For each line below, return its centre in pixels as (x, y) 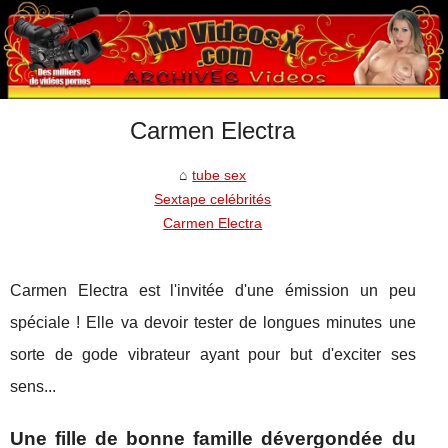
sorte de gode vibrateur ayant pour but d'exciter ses (213, 354)
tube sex (219, 174)
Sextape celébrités (213, 198)
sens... (33, 386)
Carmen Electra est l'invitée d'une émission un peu (213, 290)
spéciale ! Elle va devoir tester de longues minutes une (213, 322)
